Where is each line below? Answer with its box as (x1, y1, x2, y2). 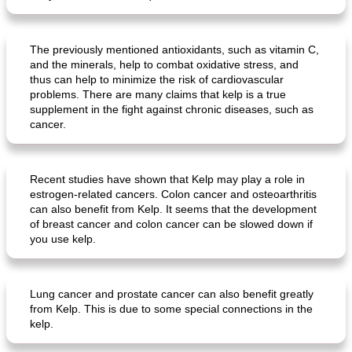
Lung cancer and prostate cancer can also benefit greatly (30, 288, 313, 300)
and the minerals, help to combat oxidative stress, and (30, 58, 299, 71)
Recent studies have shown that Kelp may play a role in (30, 173, 305, 185)
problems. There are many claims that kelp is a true (30, 88, 286, 101)
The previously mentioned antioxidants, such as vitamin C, (30, 43, 319, 56)
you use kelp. (30, 233, 96, 245)
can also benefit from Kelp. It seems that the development (30, 203, 317, 215)
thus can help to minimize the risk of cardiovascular (30, 73, 284, 86)
